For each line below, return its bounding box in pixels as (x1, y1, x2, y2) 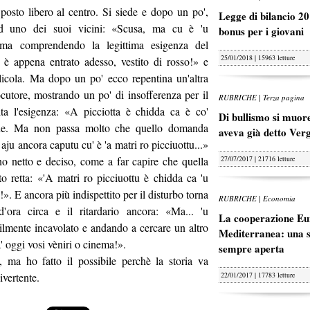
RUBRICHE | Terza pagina (219, 92, 304, 102)
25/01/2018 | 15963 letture (221, 53, 295, 62)
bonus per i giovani (219, 24, 304, 39)
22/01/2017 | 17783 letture (221, 270, 295, 280)
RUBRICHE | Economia (219, 193, 295, 203)
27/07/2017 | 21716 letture (221, 154, 295, 163)
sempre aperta (219, 241, 284, 256)
